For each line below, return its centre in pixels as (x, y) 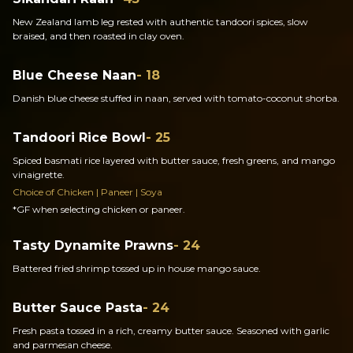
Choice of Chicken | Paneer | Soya (87, 192)
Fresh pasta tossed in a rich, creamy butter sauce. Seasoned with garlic (171, 331)
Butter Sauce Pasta (78, 308)
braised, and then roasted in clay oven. (98, 36)
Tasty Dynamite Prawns (93, 245)
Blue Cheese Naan (74, 75)
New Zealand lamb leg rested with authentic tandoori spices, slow (160, 22)
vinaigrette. (39, 175)
